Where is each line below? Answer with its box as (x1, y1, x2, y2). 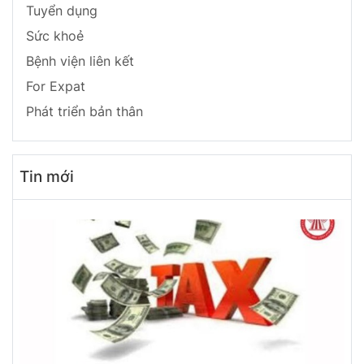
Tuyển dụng (26, 2, 97, 19)
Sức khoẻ (26, 27, 84, 44)
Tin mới (19, 166, 74, 186)
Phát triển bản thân (26, 102, 143, 119)
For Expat (26, 77, 85, 94)
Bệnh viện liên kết (26, 52, 134, 69)
